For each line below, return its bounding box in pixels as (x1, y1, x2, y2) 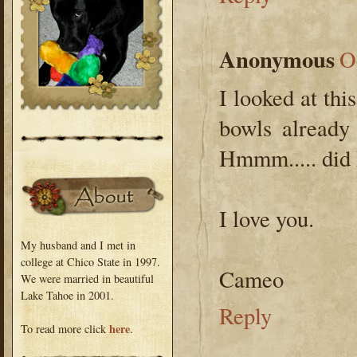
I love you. (219, 203, 314, 234)
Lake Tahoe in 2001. (21, 287, 114, 303)
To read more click (21, 320, 109, 336)
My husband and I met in (21, 237, 135, 253)
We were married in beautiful (21, 270, 154, 286)
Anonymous (219, 42, 335, 76)
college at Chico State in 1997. (21, 253, 160, 269)
